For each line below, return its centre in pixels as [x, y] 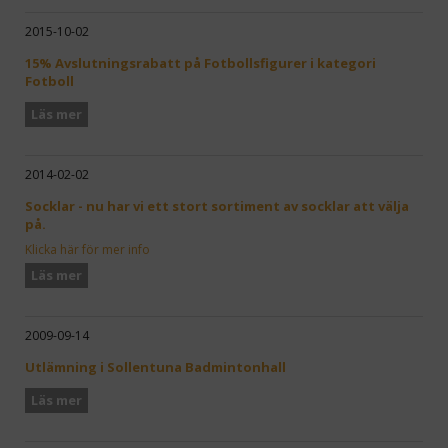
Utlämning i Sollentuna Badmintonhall [155, 367]
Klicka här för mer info [87, 249]
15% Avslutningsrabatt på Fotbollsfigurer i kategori [200, 62]
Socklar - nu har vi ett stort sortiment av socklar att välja [217, 205]
